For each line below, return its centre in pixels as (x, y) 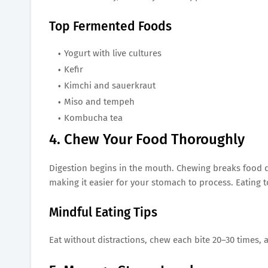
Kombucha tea (93, 118)
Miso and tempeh (99, 101)
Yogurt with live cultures (113, 53)
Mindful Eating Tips (103, 212)
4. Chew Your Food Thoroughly (147, 139)
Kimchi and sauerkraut (110, 85)
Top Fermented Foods (110, 26)
